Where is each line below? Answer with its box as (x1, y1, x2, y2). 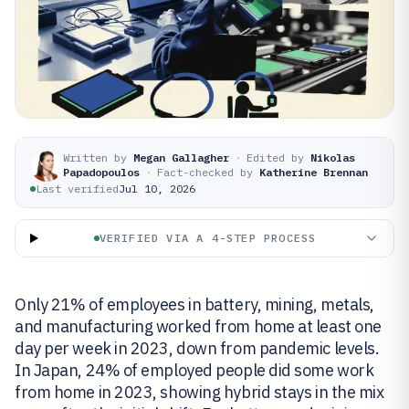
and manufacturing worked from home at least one (15, 316, 382, 337)
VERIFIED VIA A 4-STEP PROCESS (99, 231, 317, 245)
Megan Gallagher (133, 151, 229, 164)
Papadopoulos (63, 165, 140, 179)
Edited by (246, 151, 304, 164)
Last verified (36, 182, 119, 195)
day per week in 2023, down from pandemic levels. (15, 338, 380, 359)
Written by (63, 151, 127, 164)
